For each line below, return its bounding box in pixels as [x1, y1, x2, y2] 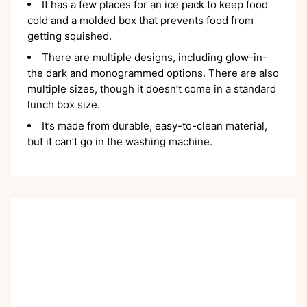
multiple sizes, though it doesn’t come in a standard [27, 82, 276, 95]
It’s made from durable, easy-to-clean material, [42, 119, 267, 132]
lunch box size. [27, 97, 100, 111]
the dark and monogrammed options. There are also [27, 66, 279, 79]
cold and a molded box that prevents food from [27, 13, 254, 27]
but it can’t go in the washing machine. [27, 134, 212, 148]
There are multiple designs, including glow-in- [42, 50, 267, 64]
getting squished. [27, 29, 112, 42]
